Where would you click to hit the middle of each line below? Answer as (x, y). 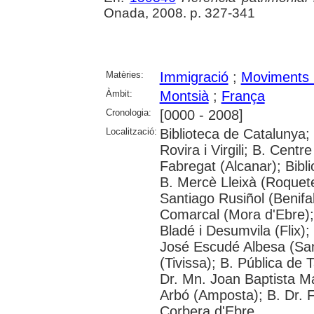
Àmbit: (119, 93)
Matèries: (124, 74)
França (243, 96)
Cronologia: (128, 112)
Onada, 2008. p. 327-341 (179, 13)
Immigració (194, 77)
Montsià (184, 96)
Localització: (131, 131)
